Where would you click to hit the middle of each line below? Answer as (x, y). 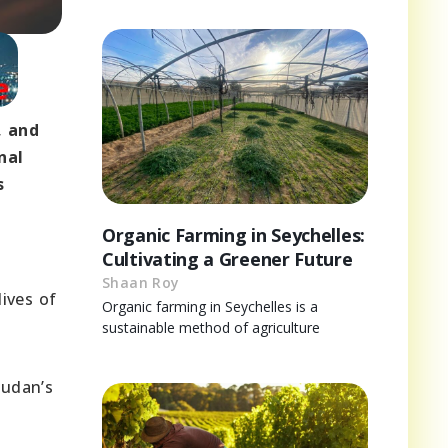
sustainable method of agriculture (211, 328)
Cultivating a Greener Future (227, 259)
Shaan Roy (141, 283)
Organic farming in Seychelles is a (210, 307)
